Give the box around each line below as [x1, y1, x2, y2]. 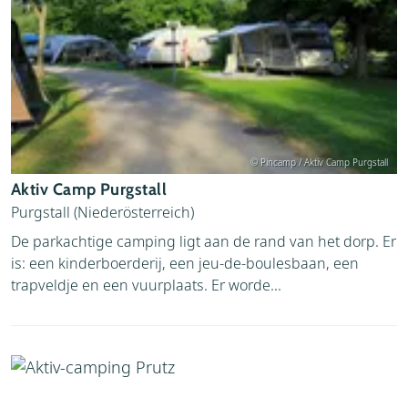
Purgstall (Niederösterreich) [11, 201, 194, 222]
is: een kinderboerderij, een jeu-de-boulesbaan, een [11, 252, 359, 273]
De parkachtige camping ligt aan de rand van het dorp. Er [11, 230, 396, 251]
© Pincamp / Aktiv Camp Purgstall [250, 155, 388, 168]
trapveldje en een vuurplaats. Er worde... [11, 274, 281, 295]
